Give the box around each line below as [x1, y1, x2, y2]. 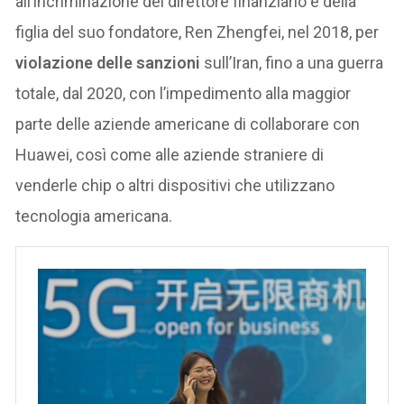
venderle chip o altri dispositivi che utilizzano [15, 175, 335, 195]
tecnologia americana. [15, 206, 173, 225]
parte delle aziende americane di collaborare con [15, 114, 361, 133]
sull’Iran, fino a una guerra [204, 52, 384, 72]
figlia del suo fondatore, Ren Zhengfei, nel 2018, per [15, 22, 380, 41]
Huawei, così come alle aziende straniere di [15, 144, 325, 164]
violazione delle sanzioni [15, 52, 205, 72]
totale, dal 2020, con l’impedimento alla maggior [15, 83, 352, 103]
